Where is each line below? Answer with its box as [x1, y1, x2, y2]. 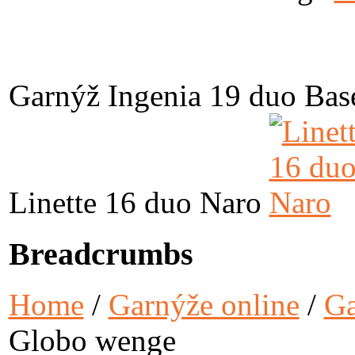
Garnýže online [108, 288, 300, 323]
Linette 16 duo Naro [8, 185, 261, 219]
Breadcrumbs [8, 235, 193, 272]
